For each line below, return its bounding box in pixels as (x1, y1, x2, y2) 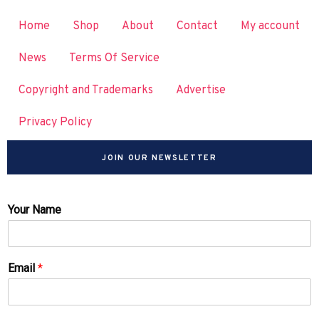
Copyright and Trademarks (19, 83, 153, 98)
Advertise (176, 83, 226, 98)
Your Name (8, 202, 61, 216)
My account (241, 19, 300, 34)
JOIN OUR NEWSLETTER (102, 152, 217, 163)
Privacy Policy (19, 115, 92, 130)
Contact (177, 19, 218, 34)
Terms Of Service (69, 51, 159, 66)
